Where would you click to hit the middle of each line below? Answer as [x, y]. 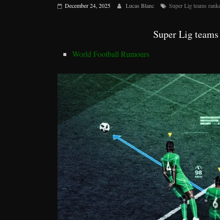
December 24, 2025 [88, 5]
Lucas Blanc [141, 5]
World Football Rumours [111, 54]
